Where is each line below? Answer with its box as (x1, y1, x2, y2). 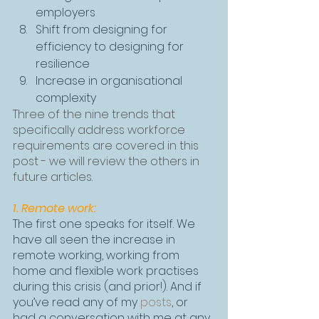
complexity (36, 90, 96, 106)
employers (36, 4, 95, 21)
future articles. (13, 169, 93, 185)
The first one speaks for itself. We (13, 216, 198, 232)
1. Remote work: (13, 200, 96, 216)
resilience (36, 56, 90, 72)
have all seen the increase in (13, 231, 178, 248)
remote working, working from (13, 247, 182, 263)
